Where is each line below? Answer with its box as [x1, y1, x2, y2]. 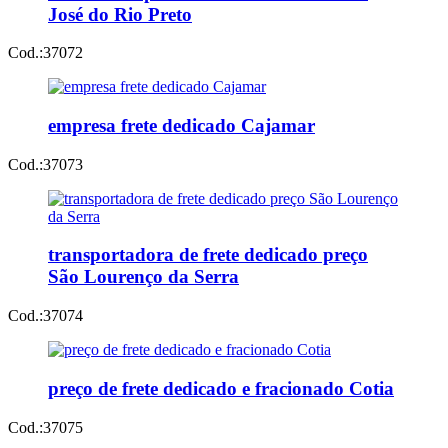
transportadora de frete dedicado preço [48, 244, 368, 266]
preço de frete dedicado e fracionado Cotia [48, 377, 394, 399]
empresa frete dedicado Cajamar [48, 114, 315, 136]
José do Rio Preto [48, 3, 192, 25]
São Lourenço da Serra [48, 266, 239, 288]
